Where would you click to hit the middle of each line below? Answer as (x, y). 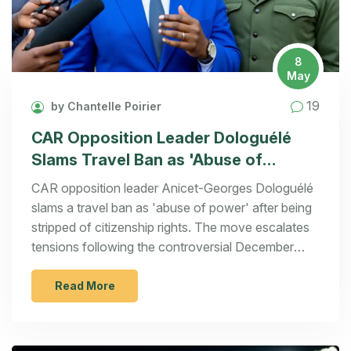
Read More (85, 286)
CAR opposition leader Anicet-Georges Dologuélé (172, 188)
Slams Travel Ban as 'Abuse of (147, 160)
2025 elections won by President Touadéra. (154, 267)
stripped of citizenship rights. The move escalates (170, 228)
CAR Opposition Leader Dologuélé (161, 138)
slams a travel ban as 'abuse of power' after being (172, 208)
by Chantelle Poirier (105, 106)
